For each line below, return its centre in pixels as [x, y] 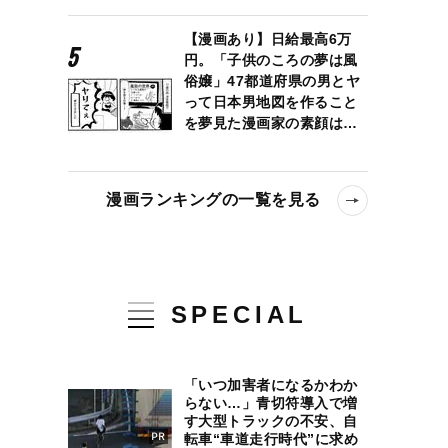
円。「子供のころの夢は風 [270, 60]
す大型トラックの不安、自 [270, 420]
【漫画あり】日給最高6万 [267, 39]
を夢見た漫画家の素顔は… [270, 123]
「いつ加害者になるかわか [270, 384]
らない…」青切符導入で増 [270, 402]
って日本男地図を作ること [270, 102]
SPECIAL [239, 314]
